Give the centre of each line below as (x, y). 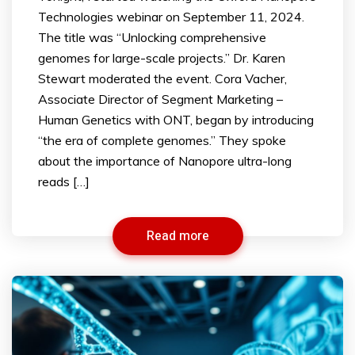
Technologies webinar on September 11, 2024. (171, 17)
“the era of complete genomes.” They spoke (162, 141)
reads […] (64, 182)
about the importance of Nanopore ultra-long (165, 161)
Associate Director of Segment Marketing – (160, 99)
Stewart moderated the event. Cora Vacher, (162, 79)
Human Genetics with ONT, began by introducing (176, 120)
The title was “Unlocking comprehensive (152, 38)
